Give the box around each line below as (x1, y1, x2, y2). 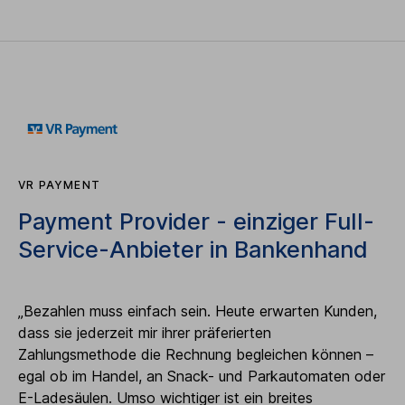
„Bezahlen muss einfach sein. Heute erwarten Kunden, (18, 301, 377, 320)
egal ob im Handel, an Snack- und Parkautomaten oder (18, 366, 385, 385)
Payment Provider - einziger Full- (18, 207, 374, 235)
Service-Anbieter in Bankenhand (18, 235, 368, 263)
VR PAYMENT (18, 177, 100, 192)
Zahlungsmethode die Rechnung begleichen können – (18, 344, 373, 363)
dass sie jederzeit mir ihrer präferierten (18, 323, 271, 342)
